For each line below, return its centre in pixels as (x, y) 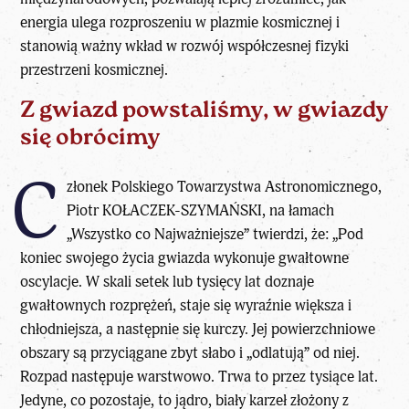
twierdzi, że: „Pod (306, 234)
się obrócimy (90, 138)
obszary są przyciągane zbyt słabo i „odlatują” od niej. (190, 352)
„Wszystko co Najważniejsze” (157, 234)
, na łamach (298, 210)
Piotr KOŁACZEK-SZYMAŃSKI (164, 210)
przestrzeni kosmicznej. (94, 69)
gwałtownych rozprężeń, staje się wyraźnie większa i (186, 305)
